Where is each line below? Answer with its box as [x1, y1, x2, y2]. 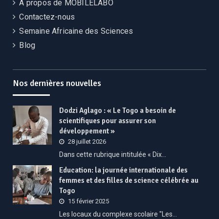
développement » [59, 127, 115, 135]
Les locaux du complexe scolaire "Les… [59, 210, 177, 218]
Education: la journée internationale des [59, 166, 188, 175]
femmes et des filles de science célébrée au [59, 176, 199, 185]
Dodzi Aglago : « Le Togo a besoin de [59, 106, 176, 115]
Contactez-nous [19, 12, 75, 22]
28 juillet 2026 [68, 138, 107, 145]
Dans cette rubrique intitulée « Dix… [59, 151, 167, 158]
